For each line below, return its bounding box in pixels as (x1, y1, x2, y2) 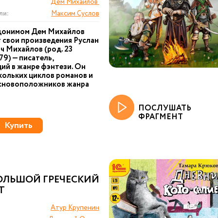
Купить (4, 119, 33, 132)
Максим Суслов (51, 9, 99, 18)
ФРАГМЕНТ (138, 111, 183, 123)
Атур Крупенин (51, 203, 99, 213)
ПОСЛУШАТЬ (138, 103, 191, 114)
